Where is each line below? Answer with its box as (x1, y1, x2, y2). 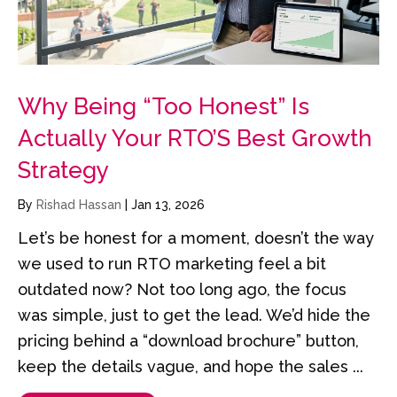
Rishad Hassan (36, 198, 125, 213)
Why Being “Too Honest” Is (18, 93, 309, 121)
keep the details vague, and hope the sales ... (18, 357, 363, 377)
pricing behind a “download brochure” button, (18, 331, 359, 351)
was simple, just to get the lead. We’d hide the (18, 306, 370, 325)
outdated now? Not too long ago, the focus (18, 280, 346, 300)
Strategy (18, 157, 109, 184)
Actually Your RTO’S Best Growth (18, 125, 372, 152)
